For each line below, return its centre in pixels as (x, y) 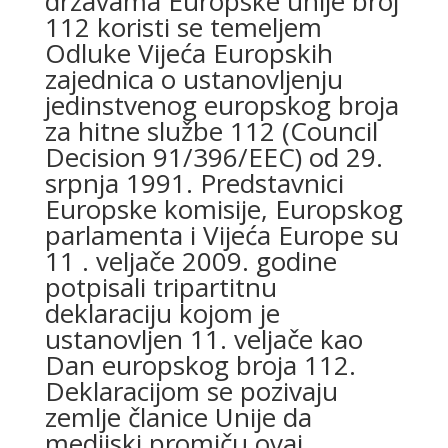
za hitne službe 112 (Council (211, 131)
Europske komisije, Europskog (223, 209)
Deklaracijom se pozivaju (191, 391)
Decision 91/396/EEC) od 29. (213, 157)
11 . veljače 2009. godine (190, 261)
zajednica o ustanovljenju (193, 79)
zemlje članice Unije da (178, 417)
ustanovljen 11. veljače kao (203, 339)
